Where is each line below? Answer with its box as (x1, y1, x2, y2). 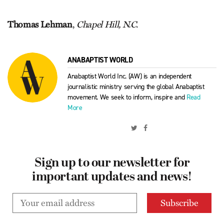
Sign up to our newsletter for (34, 156, 190, 171)
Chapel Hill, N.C (76, 19, 136, 30)
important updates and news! (32, 170, 192, 185)
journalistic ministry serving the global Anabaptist (67, 82, 204, 92)
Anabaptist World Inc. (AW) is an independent (67, 71, 192, 81)
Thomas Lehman (7, 19, 72, 30)
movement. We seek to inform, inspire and (67, 92, 187, 102)
